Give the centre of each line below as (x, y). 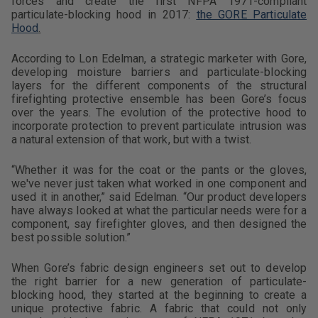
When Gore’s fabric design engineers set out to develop (159, 268)
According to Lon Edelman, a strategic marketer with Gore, (159, 59)
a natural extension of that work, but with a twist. (132, 139)
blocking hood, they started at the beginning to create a (159, 295)
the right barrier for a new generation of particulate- (159, 281)
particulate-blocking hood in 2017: (104, 15)
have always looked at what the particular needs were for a (159, 210)
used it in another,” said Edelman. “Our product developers (159, 197)
